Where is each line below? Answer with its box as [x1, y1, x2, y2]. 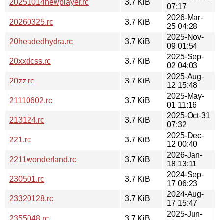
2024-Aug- [167, 190, 204, 198]
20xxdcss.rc [9, 56, 51, 65]
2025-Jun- [167, 209, 202, 218]
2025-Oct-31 [167, 111, 210, 120]
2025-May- [167, 91, 204, 100]
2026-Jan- [167, 150, 202, 159]
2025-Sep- [167, 52, 204, 61]
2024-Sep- [167, 170, 204, 179]
